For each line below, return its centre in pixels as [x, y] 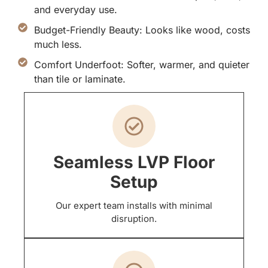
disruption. [134, 219]
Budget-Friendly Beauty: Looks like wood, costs [142, 30]
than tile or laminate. [80, 79]
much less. [58, 45]
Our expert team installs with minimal [134, 206]
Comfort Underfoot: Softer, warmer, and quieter [142, 65]
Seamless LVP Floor [134, 162]
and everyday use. [76, 10]
